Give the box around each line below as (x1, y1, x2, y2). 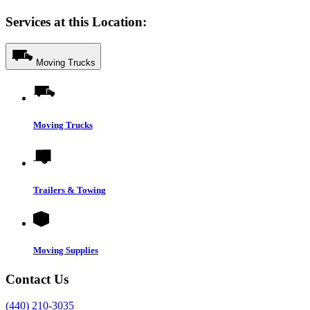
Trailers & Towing (33, 185, 106, 196)
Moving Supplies (33, 245, 98, 256)
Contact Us (6, 271, 69, 286)
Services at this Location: (6, 14, 147, 29)
